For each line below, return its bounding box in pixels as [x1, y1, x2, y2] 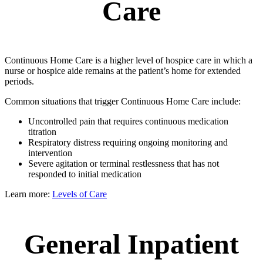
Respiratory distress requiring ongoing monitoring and [28, 137, 228, 148]
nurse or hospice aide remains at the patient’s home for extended [5, 66, 241, 76]
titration [28, 127, 56, 137]
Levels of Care [52, 189, 107, 200]
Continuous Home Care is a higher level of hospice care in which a [5, 55, 252, 66]
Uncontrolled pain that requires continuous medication [28, 116, 228, 127]
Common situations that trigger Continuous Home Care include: [5, 96, 241, 107]
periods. [5, 76, 34, 87]
